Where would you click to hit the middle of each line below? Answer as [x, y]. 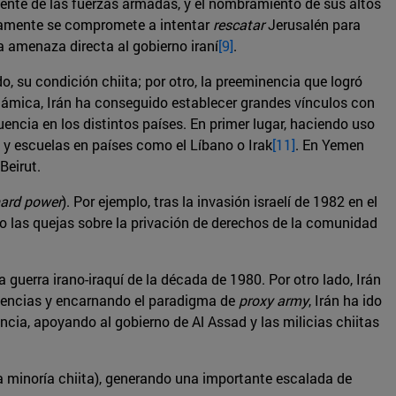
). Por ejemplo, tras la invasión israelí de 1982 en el [220, 202]
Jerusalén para [312, 25]
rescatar [239, 25]
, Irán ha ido [345, 301]
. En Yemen [330, 145]
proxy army [274, 301]
